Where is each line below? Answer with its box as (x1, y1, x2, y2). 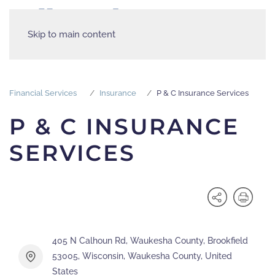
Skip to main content (28, 29, 115, 40)
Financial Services (9, 88, 77, 98)
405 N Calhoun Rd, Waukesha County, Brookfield (52, 236, 248, 246)
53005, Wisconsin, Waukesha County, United (52, 251, 232, 261)
